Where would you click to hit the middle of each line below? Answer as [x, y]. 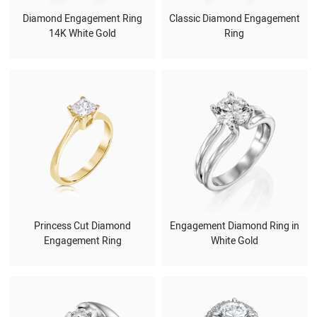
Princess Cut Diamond [83, 226]
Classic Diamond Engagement [234, 19]
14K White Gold [83, 34]
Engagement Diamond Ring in [234, 226]
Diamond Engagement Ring [83, 19]
